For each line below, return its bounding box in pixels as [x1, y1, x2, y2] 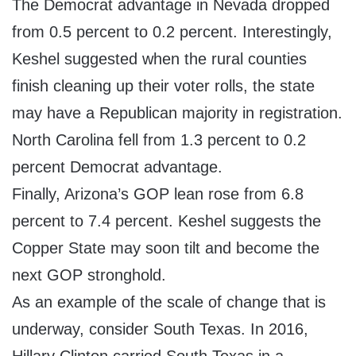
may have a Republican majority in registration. [12, 104, 342, 122]
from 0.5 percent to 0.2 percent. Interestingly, [12, 23, 332, 41]
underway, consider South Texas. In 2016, [12, 320, 308, 339]
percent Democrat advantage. [12, 158, 222, 176]
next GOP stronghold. [12, 266, 166, 284]
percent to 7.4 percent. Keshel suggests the [12, 212, 321, 230]
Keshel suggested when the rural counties [12, 50, 307, 68]
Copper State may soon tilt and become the [12, 239, 319, 257]
